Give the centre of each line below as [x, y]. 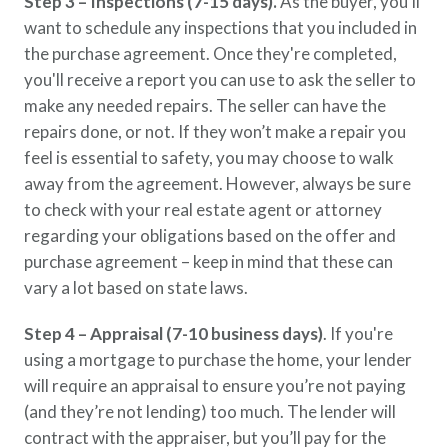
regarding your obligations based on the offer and [210, 235]
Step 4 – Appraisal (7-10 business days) [173, 333]
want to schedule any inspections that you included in [220, 27]
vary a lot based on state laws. [136, 287]
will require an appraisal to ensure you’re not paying [215, 385]
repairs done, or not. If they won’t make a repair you [215, 131]
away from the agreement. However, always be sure [217, 183]
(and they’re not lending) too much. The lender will [210, 411]
